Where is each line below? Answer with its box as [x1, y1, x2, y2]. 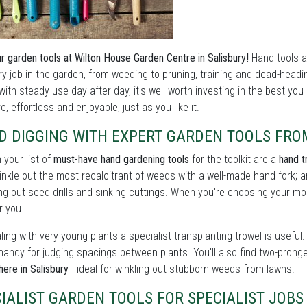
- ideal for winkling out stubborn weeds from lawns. [69, 262, 295, 275]
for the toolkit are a [189, 153, 279, 166]
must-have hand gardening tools [53, 153, 189, 166]
